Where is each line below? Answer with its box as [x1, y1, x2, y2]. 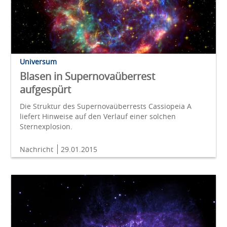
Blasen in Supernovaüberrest [20, 69, 155, 83]
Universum [20, 56, 57, 66]
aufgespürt [20, 82, 71, 96]
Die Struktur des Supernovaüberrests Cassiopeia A [20, 101, 192, 111]
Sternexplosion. [20, 121, 72, 131]
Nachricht [20, 144, 55, 154]
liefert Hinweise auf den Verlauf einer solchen [20, 111, 176, 121]
